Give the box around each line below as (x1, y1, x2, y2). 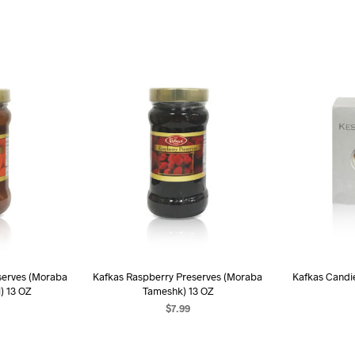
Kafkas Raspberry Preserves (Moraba (92, 270, 262, 284)
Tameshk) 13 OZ (142, 284, 213, 298)
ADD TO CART (143, 324, 212, 338)
